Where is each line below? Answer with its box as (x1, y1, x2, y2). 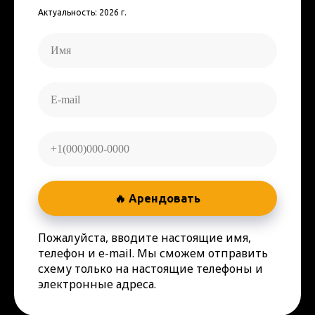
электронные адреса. (38, 276, 156, 292)
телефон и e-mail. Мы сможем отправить (38, 245, 268, 261)
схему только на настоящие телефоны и (38, 260, 263, 276)
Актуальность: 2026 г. (38, 8, 127, 17)
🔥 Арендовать (115, 191, 200, 205)
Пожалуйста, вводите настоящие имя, (38, 229, 251, 245)
